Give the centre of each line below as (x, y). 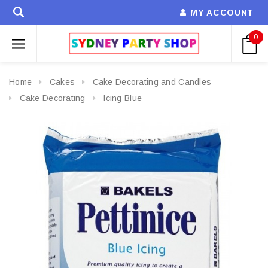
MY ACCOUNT (222, 13)
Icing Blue (123, 98)
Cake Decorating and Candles (152, 82)
